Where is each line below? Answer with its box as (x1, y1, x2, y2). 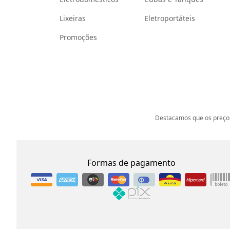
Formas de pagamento (87, 157, 176, 168)
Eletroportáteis (144, 13, 195, 23)
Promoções (59, 32, 97, 42)
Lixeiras (59, 13, 86, 23)
